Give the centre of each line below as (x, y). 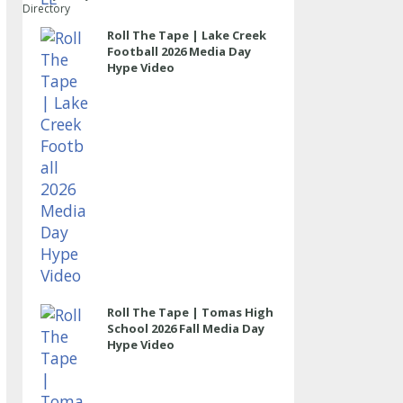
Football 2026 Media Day (179, 51)
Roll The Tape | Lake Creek (186, 35)
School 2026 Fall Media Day (185, 328)
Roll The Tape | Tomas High (190, 312)
